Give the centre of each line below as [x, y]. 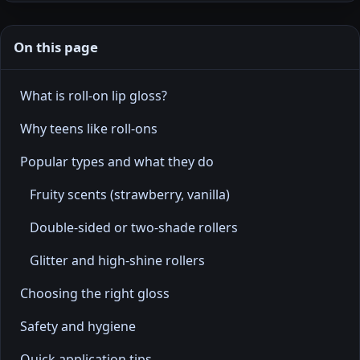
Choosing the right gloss [95, 293]
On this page [56, 47]
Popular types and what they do [117, 161]
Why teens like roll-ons [89, 128]
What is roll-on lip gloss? [94, 95]
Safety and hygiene [78, 326]
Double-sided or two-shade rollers [134, 227]
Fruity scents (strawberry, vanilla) [130, 194]
